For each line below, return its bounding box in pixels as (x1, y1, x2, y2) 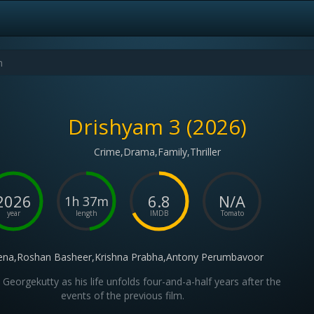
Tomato (220, 208, 244, 218)
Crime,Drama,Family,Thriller (93, 145, 221, 158)
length (75, 208, 97, 218)
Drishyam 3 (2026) (67, 112, 247, 141)
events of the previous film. (61, 289, 185, 302)
